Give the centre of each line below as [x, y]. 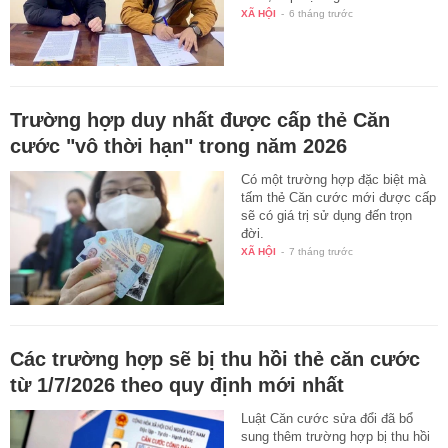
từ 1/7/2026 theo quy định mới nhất [177, 385]
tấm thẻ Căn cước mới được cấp [339, 198]
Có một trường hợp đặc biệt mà [334, 180]
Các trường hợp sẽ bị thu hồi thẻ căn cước [215, 359]
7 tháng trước [321, 252]
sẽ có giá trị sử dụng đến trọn [327, 216]
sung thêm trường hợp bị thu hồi [336, 437]
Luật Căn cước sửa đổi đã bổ [327, 419]
